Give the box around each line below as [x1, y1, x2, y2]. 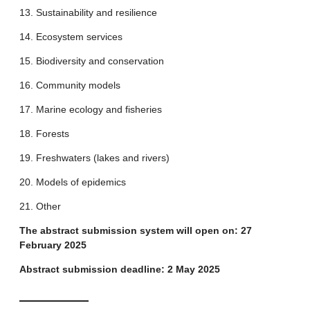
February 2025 [19, 239, 86, 251]
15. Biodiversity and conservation [19, 55, 164, 67]
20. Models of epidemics [19, 176, 126, 188]
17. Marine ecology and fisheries [19, 104, 162, 116]
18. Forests [19, 128, 69, 140]
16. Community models [19, 80, 120, 91]
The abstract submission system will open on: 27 [19, 225, 252, 237]
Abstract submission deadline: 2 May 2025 [19, 264, 220, 275]
